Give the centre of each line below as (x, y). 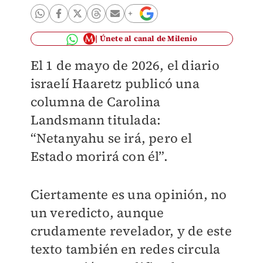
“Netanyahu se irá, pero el (111, 138)
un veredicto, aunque (97, 213)
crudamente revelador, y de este (131, 231)
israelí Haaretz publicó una (115, 83)
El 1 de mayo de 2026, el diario (125, 65)
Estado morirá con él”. (99, 156)
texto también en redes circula (125, 249)
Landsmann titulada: (96, 120)
